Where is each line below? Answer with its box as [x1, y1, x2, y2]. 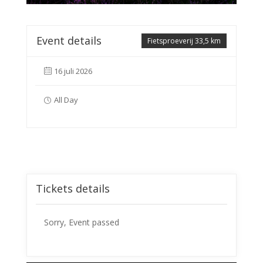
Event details [36, 33, 102, 48]
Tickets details [35, 181, 110, 196]
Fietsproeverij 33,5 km [147, 36, 221, 46]
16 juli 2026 [53, 66, 92, 77]
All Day [53, 95, 78, 106]
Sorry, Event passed [43, 217, 119, 228]
